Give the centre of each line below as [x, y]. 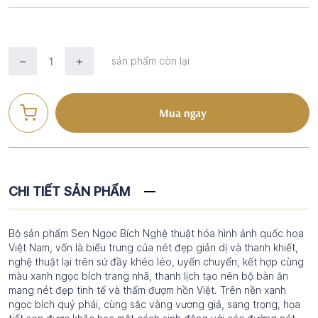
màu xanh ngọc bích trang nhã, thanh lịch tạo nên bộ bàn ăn [148, 276]
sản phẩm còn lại [150, 61]
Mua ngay [182, 113]
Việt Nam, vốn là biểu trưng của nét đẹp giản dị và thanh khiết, [153, 247]
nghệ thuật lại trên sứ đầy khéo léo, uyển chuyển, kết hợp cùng [156, 262]
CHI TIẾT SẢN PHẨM [69, 191]
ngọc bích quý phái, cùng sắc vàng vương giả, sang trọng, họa [154, 304]
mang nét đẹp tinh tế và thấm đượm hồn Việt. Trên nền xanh [147, 290]
